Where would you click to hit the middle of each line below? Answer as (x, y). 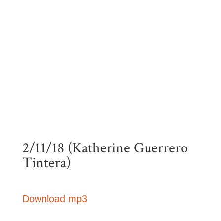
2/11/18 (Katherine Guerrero (105, 148)
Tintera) (46, 163)
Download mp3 (55, 199)
